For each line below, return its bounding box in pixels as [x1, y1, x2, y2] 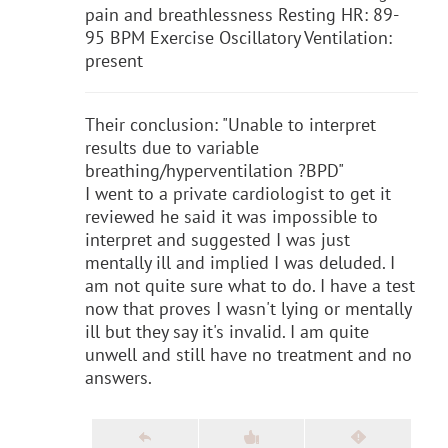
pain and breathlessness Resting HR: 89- [85, 2, 399, 26]
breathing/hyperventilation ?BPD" [85, 158, 344, 182]
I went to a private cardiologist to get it [85, 181, 391, 205]
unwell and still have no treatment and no [85, 342, 412, 366]
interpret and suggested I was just [85, 227, 350, 251]
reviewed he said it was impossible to [85, 204, 378, 228]
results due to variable [85, 135, 259, 159]
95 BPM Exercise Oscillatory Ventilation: [85, 25, 392, 49]
